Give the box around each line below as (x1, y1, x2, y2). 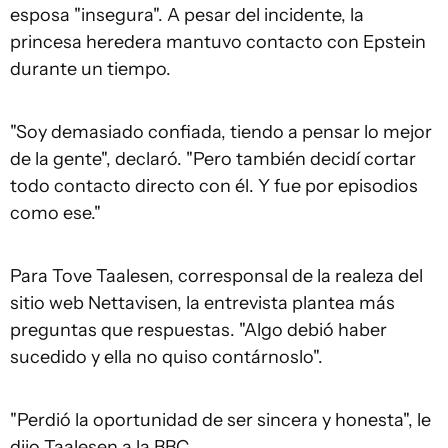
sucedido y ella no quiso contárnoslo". (10, 345, 323, 368)
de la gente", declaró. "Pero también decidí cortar (10, 147, 416, 170)
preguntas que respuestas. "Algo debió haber (10, 318, 387, 341)
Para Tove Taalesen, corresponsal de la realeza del (10, 264, 423, 287)
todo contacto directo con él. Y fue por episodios (10, 174, 418, 197)
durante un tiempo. (10, 57, 171, 80)
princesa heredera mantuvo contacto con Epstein (10, 30, 426, 53)
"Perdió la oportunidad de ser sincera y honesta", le (10, 408, 431, 431)
